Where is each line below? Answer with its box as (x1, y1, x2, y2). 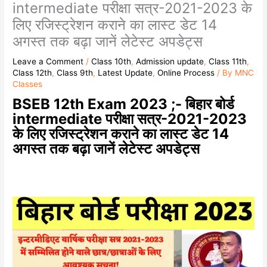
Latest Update (98, 67, 153, 77)
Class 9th (57, 67, 94, 77)
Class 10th (91, 56, 132, 66)
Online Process (157, 67, 215, 77)
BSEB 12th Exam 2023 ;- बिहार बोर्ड (13, 95, 235, 113)
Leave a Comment (13, 56, 84, 66)
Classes (13, 79, 43, 89)
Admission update (136, 56, 204, 66)
